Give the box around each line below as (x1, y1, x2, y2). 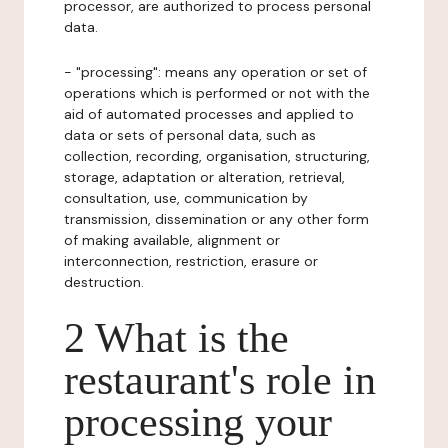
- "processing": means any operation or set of (64, 63, 367, 81)
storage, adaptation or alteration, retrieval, (64, 168, 345, 186)
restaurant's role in (64, 357, 376, 403)
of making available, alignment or (64, 231, 280, 249)
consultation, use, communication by (64, 189, 308, 207)
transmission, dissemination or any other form (64, 210, 369, 228)
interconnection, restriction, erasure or (64, 252, 318, 270)
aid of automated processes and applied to (64, 105, 354, 123)
